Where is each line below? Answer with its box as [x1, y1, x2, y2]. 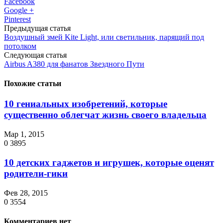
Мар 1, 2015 [4, 130, 44, 139]
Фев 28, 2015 [4, 188, 48, 197]
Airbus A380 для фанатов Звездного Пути [4, 59, 144, 68]
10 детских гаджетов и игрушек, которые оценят [4, 157, 214, 168]
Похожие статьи [4, 79, 61, 88]
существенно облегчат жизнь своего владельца [4, 110, 207, 120]
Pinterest [4, 14, 31, 23]
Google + [4, 5, 34, 14]
